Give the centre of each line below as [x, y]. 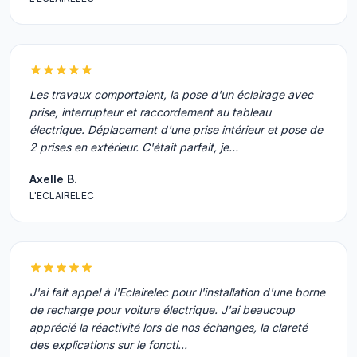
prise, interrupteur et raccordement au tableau [150, 112]
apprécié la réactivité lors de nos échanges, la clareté [169, 327]
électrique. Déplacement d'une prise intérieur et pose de [176, 129]
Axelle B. [53, 179]
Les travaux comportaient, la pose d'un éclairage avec [171, 94]
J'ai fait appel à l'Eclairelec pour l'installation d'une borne [177, 292]
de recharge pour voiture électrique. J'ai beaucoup [162, 310]
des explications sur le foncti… [108, 345]
